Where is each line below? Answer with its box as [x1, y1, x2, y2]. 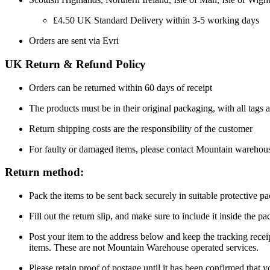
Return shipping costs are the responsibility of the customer [29, 123, 253, 134]
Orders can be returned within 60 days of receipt [29, 82, 212, 93]
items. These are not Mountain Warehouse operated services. [29, 242, 259, 253]
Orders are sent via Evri [29, 36, 119, 46]
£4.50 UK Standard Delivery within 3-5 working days [53, 15, 259, 26]
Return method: [5, 166, 84, 179]
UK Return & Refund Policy [5, 58, 146, 71]
